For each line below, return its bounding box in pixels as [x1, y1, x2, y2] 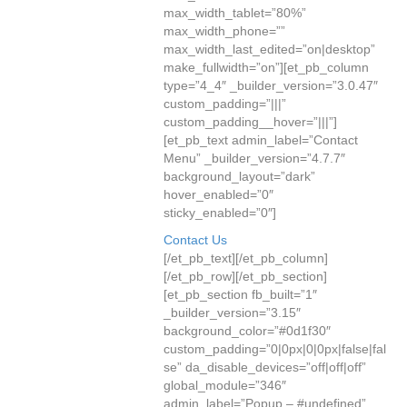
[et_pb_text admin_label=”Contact [164, 133, 358, 147]
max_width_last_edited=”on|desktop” [164, 42, 375, 56]
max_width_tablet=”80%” [164, 5, 306, 20]
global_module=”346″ [164, 378, 286, 392]
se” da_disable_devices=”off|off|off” [164, 360, 366, 374]
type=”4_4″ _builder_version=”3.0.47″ [164, 78, 378, 93]
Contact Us [164, 233, 227, 247]
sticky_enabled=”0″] [164, 205, 276, 220]
